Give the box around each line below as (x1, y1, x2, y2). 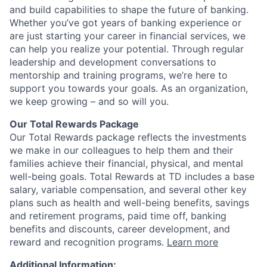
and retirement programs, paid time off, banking (10, 210, 226, 222)
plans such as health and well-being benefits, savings (10, 197, 249, 209)
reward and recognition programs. (10, 236, 167, 249)
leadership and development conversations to (10, 56, 216, 69)
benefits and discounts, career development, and (10, 223, 230, 235)
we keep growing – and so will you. (10, 95, 169, 108)
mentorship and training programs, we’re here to (10, 69, 228, 82)
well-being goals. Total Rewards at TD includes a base (10, 170, 254, 183)
